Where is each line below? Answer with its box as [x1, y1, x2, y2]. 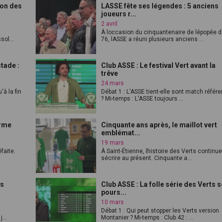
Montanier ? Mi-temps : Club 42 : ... [101, 214, 194, 221]
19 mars [101, 139, 124, 146]
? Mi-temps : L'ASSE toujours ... [101, 95, 184, 102]
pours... [101, 188, 127, 196]
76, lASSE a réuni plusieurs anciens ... [101, 36, 204, 43]
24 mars [101, 80, 124, 87]
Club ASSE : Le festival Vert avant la [101, 61, 216, 69]
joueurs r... [101, 10, 137, 18]
